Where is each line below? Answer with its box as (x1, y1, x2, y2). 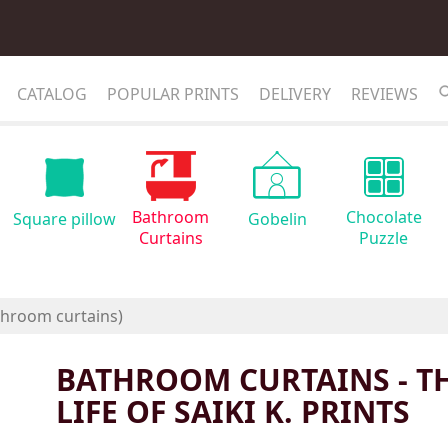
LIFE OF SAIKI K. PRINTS (56, 391, 410, 432)
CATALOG (17, 82, 87, 105)
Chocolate (345, 206, 422, 228)
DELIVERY (259, 82, 331, 105)
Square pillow (12, 208, 116, 230)
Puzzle (359, 227, 409, 249)
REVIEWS (351, 82, 418, 105)
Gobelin (247, 208, 307, 230)
